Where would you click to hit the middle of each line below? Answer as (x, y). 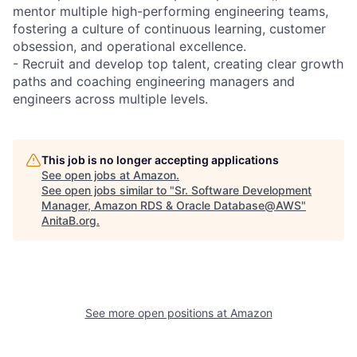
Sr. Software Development (243, 190)
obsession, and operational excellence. (129, 46)
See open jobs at (87, 175)
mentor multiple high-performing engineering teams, (171, 11)
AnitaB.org (69, 220)
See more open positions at (157, 312)
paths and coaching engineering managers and (154, 81)
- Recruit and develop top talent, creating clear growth (178, 63)
